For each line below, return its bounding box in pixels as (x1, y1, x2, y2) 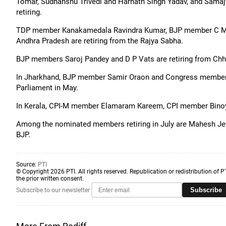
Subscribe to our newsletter (16, 186, 90, 194)
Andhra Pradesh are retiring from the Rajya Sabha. (16, 36, 183, 45)
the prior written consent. (16, 175, 84, 182)
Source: (16, 161, 38, 168)
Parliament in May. (16, 83, 78, 92)
